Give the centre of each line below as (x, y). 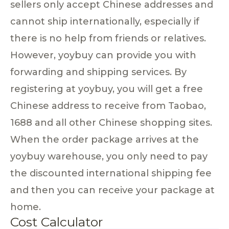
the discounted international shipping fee (111, 173)
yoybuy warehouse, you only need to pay (109, 156)
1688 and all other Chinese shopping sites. (111, 122)
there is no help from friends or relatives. (108, 38)
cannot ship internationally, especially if (105, 21)
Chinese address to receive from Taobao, (108, 106)
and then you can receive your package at (112, 190)
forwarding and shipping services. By (98, 72)
